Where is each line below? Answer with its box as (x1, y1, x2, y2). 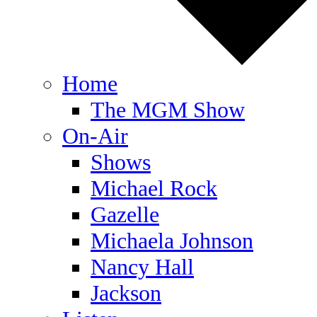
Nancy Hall (91, 254, 194, 279)
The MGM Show (91, 97, 245, 122)
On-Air (62, 123, 128, 149)
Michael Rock (91, 175, 217, 201)
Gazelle (91, 202, 159, 227)
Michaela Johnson (91, 228, 253, 253)
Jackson (91, 280, 161, 306)
